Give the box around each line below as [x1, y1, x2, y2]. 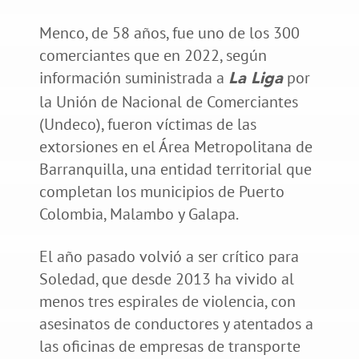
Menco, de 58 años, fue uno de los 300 [38, 22, 300, 43]
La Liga [228, 71, 283, 87]
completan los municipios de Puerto [38, 180, 284, 202]
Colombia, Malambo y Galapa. [38, 203, 241, 224]
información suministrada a [38, 67, 228, 88]
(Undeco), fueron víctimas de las [38, 113, 256, 135]
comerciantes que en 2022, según [38, 44, 267, 66]
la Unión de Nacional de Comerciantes [38, 91, 298, 112]
